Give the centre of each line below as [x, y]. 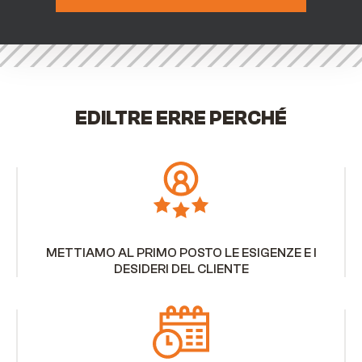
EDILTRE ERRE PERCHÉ [181, 119]
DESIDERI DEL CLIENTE [181, 269]
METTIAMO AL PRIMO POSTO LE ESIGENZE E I [181, 253]
